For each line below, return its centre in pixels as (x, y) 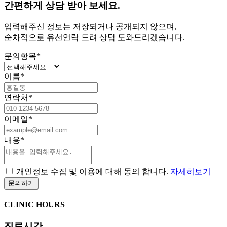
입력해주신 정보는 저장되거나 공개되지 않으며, (90, 26)
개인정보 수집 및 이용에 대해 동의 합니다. (93, 171)
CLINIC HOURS (34, 205)
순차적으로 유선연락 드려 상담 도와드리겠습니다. (94, 37)
